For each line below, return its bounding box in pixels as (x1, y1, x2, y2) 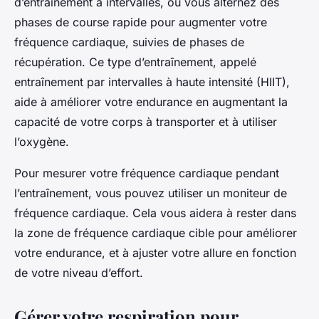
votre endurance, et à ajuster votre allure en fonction (14, 245, 296, 260)
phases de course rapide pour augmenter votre (14, 14, 267, 29)
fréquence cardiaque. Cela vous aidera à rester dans (14, 205, 296, 220)
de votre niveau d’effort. (14, 265, 143, 280)
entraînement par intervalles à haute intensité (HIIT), (14, 74, 290, 89)
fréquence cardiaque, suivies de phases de (14, 34, 244, 49)
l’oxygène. (14, 134, 69, 149)
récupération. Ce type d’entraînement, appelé (14, 54, 256, 69)
